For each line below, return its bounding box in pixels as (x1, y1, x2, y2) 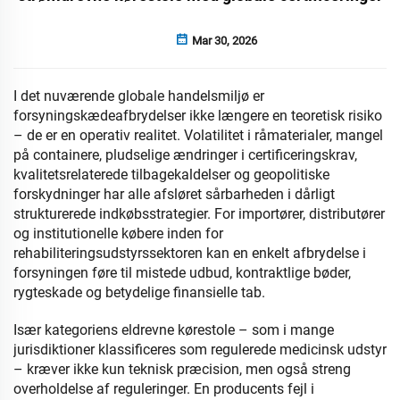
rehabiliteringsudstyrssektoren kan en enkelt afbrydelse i (13, 245, 366, 262)
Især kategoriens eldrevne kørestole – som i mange (13, 321, 334, 338)
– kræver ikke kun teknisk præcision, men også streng (13, 361, 351, 378)
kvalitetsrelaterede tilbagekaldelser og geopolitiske (13, 166, 329, 183)
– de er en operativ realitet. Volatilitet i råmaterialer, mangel (13, 127, 383, 144)
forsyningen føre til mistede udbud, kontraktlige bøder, (13, 264, 351, 281)
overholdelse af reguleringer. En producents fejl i (13, 380, 314, 397)
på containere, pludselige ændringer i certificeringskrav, (13, 146, 357, 163)
